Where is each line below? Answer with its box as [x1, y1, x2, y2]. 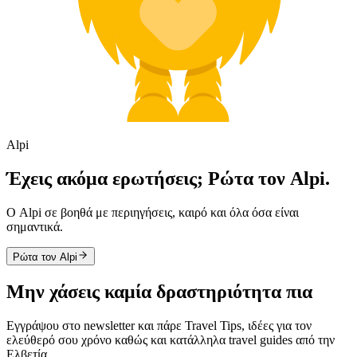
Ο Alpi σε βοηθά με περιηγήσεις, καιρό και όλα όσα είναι [6, 205, 299, 219]
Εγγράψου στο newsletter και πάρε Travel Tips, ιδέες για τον [6, 318, 312, 332]
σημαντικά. [6, 219, 63, 233]
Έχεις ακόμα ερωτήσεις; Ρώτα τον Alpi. [6, 167, 330, 189]
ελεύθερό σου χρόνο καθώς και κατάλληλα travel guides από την [6, 332, 335, 347]
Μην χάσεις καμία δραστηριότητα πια [6, 280, 312, 302]
